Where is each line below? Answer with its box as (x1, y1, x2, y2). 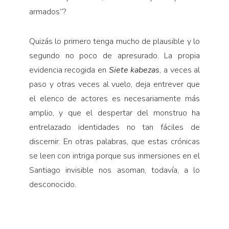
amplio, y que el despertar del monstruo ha (29, 107, 200, 119)
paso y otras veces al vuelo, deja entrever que (29, 78, 200, 90)
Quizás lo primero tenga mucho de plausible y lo (29, 35, 200, 47)
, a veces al (159, 64, 200, 76)
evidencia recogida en (29, 64, 109, 76)
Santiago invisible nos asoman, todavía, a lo (29, 164, 200, 176)
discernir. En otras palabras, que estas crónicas (29, 135, 200, 147)
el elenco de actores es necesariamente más (29, 93, 200, 104)
